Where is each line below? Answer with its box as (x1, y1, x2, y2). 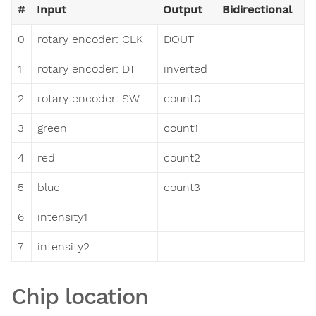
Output (163, 2, 202, 16)
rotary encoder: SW (37, 91, 140, 105)
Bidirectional (222, 2, 292, 16)
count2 (164, 150, 200, 164)
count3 (164, 180, 200, 194)
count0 (164, 91, 201, 105)
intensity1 (37, 209, 87, 224)
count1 (164, 121, 198, 135)
